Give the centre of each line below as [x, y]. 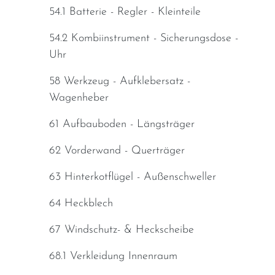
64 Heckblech [81, 204]
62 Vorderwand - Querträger [117, 151]
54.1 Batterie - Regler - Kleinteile [125, 12]
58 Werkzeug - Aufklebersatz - [120, 82]
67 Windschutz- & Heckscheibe [122, 230]
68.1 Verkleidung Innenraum [113, 257]
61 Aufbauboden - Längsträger [122, 125]
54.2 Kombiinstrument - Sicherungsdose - [144, 39]
